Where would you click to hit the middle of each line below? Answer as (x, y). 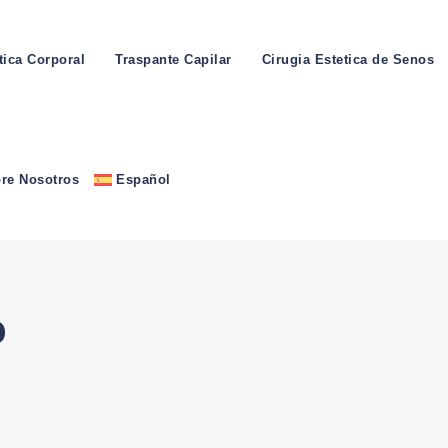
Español (143, 179)
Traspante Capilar (173, 59)
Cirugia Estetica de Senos (348, 59)
